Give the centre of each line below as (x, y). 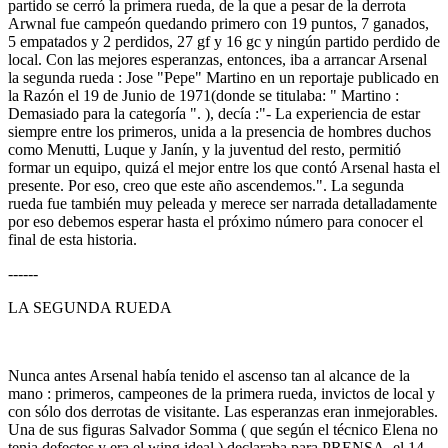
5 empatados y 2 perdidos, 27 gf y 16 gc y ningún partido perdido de (224, 41)
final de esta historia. (72, 239)
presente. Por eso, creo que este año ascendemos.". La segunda (206, 185)
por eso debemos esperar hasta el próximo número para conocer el (215, 221)
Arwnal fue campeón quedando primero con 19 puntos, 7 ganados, (218, 23)
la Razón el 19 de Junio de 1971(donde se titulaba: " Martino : (203, 95)
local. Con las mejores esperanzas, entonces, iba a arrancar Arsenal (217, 59)
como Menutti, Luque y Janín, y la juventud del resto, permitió (204, 149)
